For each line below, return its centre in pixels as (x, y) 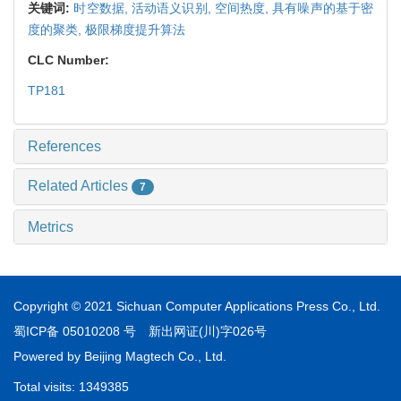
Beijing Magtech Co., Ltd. (155, 356)
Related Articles (80, 185)
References (64, 146)
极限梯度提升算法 (135, 29)
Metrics (51, 226)
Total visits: (46, 386)
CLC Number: (70, 60)
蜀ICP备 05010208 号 (75, 331)
